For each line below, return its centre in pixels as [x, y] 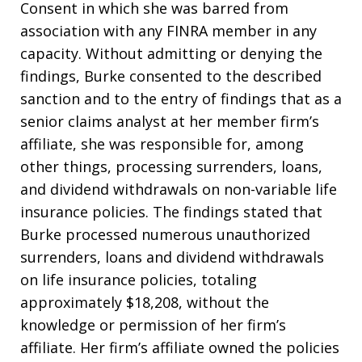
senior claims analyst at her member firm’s [170, 122]
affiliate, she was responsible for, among [162, 144]
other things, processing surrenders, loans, [171, 167]
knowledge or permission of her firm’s [153, 325]
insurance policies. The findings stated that [171, 212]
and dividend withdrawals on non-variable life [179, 189]
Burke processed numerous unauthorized [165, 235]
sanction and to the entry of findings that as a [181, 99]
